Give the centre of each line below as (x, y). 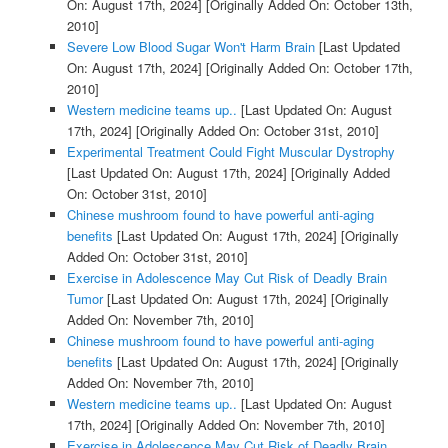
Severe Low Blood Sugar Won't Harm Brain (190, 46)
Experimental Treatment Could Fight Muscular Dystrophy (230, 151)
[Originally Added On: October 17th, (307, 67)
